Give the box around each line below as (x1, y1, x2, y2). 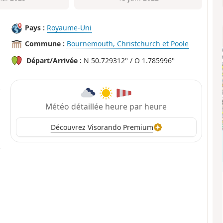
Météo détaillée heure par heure (45, 101, 167, 112)
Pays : (25, 23, 45, 33)
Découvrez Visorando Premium (50, 122, 153, 132)
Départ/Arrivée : (26, 56, 82, 66)
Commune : (25, 39, 65, 49)
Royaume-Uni (47, 23, 92, 33)
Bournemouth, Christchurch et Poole (67, 39, 189, 49)
